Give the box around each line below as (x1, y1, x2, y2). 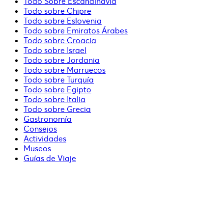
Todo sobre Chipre (24, 5, 91, 16)
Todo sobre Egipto (24, 84, 91, 94)
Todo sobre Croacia (24, 35, 96, 45)
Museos (24, 143, 51, 153)
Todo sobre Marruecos (24, 64, 106, 75)
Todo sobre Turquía (24, 74, 94, 84)
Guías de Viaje (24, 153, 76, 163)
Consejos (24, 123, 57, 134)
